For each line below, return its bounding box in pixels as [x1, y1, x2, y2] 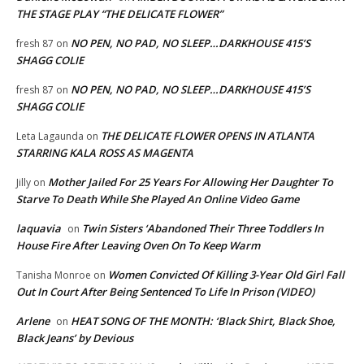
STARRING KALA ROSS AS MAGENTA [16, 145, 193, 161]
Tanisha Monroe [16, 268, 91, 283]
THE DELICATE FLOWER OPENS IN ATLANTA [101, 128, 314, 144]
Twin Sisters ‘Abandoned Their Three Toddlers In [82, 221, 323, 236]
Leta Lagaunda [16, 129, 84, 144]
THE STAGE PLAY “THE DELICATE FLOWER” [16, 6, 223, 22]
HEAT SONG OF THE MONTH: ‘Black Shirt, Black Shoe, [71, 314, 336, 329]
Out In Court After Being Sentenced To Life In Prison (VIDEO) [16, 284, 314, 300]
